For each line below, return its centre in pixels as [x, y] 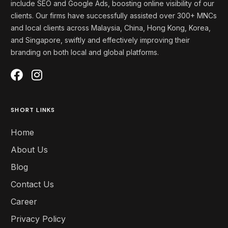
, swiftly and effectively [101, 40]
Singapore [43, 40]
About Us [30, 150]
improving [158, 40]
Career [24, 202]
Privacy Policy [38, 219]
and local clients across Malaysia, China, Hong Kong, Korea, [111, 28]
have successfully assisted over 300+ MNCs [141, 16]
